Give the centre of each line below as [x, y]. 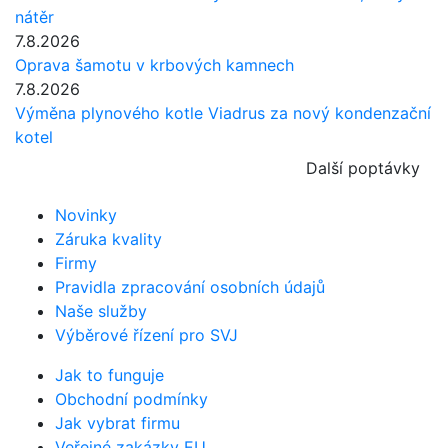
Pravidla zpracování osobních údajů [190, 287]
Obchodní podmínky [131, 399]
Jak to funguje [109, 375]
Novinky [86, 215]
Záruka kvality [108, 239]
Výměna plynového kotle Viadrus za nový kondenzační [223, 113]
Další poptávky [363, 168]
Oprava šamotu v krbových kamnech [154, 65]
